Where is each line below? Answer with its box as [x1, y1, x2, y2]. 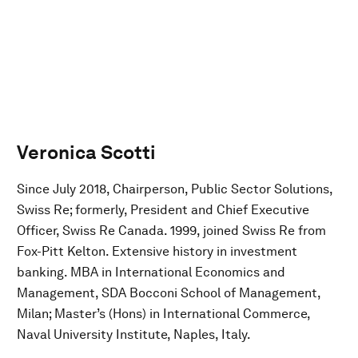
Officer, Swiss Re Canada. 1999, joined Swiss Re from [17, 222, 326, 238]
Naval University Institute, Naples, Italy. [17, 326, 251, 342]
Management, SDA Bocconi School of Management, [17, 284, 320, 300]
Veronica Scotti [17, 140, 156, 164]
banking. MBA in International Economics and [17, 264, 285, 280]
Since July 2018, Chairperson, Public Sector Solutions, [17, 181, 332, 197]
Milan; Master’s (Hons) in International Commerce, [17, 305, 310, 321]
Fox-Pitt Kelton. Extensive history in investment [17, 243, 297, 259]
